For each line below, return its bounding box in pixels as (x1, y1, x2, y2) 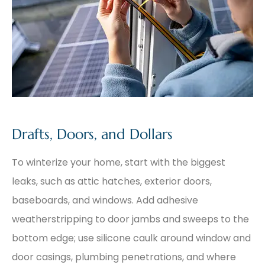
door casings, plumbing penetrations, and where (12, 250, 236, 264)
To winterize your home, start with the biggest (12, 155, 225, 169)
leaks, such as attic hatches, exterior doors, (12, 174, 212, 188)
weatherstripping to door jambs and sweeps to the (12, 212, 249, 226)
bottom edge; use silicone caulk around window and (12, 231, 251, 245)
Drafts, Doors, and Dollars (12, 125, 173, 143)
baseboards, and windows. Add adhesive (12, 193, 198, 207)
